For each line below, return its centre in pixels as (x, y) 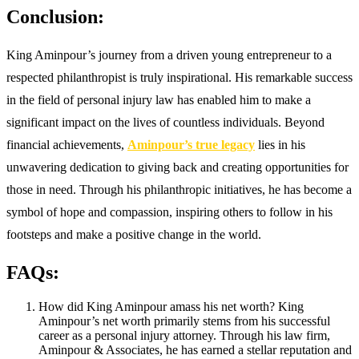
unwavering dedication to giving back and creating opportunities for (177, 167)
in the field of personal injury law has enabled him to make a (159, 99)
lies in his (280, 144)
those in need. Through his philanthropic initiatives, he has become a (179, 189)
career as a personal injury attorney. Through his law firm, (184, 335)
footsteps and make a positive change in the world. (134, 234)
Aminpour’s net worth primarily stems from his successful (184, 321)
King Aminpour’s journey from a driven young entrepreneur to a (169, 54)
